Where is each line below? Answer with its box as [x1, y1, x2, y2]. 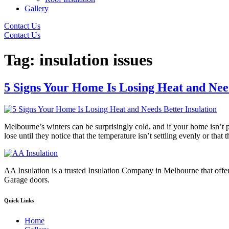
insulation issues [39, 51, 152, 70]
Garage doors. [4, 175, 50, 184]
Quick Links [4, 197, 34, 203]
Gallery [25, 4, 49, 13]
